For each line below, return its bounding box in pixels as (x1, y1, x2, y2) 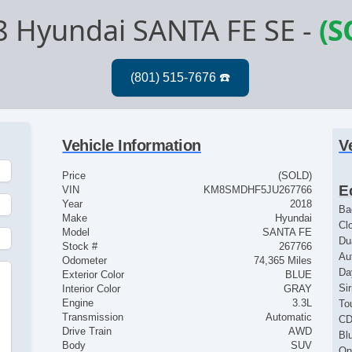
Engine (62, 297, 94, 310)
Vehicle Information (62, 137, 201, 155)
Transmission (62, 311, 124, 324)
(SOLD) (277, 170, 312, 182)
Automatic (265, 311, 312, 324)
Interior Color (62, 283, 121, 295)
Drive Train (62, 325, 112, 338)
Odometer (62, 255, 108, 267)
